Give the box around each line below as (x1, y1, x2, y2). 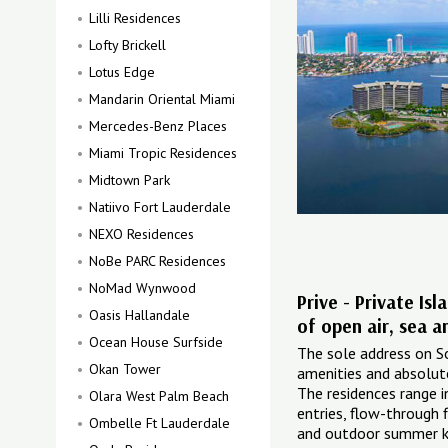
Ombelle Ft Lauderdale (89, 414, 230, 432)
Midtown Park (89, 171, 170, 189)
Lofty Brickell (89, 36, 166, 54)
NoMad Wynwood (89, 279, 196, 297)
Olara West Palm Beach (89, 387, 229, 405)
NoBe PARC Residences (89, 252, 226, 270)
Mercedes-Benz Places (89, 117, 227, 135)
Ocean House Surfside (89, 333, 223, 351)
